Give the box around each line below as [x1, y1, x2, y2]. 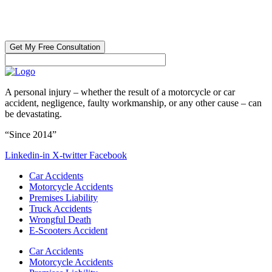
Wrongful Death [29, 214, 91, 225]
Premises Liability [29, 192, 98, 203]
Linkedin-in [5, 149, 50, 160]
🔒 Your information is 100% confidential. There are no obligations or [5, 15, 267, 25]
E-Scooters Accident [29, 225, 107, 236]
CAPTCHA [5, 2, 52, 13]
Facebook [89, 149, 127, 160]
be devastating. [5, 108, 62, 119]
